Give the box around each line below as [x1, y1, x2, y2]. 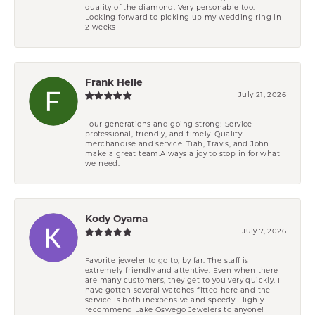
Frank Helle [85, 78, 143, 88]
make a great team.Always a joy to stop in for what [85, 150, 280, 157]
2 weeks [85, 24, 116, 31]
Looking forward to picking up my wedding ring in [85, 14, 282, 21]
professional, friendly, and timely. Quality [85, 131, 243, 138]
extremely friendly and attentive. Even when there [85, 267, 278, 274]
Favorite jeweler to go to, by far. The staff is [85, 257, 249, 264]
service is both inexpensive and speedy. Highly [85, 297, 264, 304]
